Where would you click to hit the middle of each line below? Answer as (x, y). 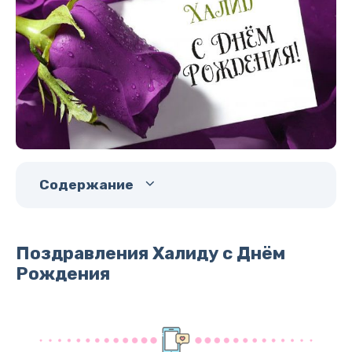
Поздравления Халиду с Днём (150, 253)
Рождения (63, 273)
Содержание (86, 184)
